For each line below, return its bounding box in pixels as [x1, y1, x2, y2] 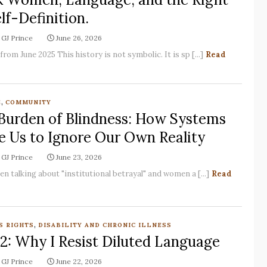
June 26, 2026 [55, 33, 102, 42]
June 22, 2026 [55, 257, 102, 266]
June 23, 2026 [55, 153, 102, 162]
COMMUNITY [5, 98, 51, 106]
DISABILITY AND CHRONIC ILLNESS [38, 221, 172, 229]
